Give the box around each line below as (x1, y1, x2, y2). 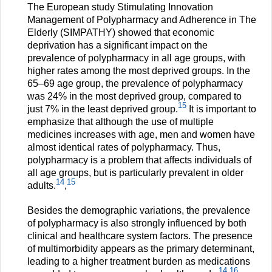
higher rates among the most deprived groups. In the (27, 65, 250, 76)
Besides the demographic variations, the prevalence (27, 205, 250, 216)
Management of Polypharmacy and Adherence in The (27, 14, 256, 25)
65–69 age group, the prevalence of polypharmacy (27, 78, 243, 89)
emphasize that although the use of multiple (27, 116, 214, 127)
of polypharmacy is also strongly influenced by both (27, 217, 246, 228)
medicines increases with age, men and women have (27, 129, 255, 140)
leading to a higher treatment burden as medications (27, 256, 250, 267)
